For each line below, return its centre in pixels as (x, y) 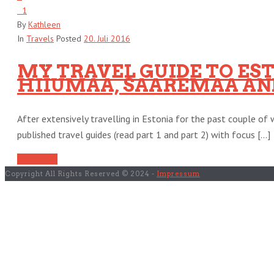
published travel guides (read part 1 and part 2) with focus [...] (144, 135)
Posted (69, 39)
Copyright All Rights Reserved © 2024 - (81, 174)
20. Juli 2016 (107, 39)
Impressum (178, 174)
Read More (37, 159)
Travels (40, 39)
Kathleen (44, 25)
